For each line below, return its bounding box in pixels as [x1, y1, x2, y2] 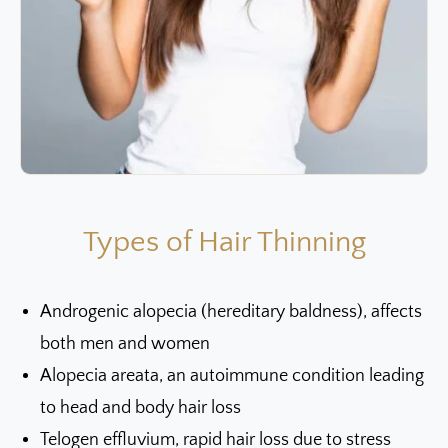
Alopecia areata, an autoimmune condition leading [40, 365, 424, 386]
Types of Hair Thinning [82, 225, 366, 259]
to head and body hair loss [40, 397, 241, 418]
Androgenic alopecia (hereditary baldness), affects [40, 301, 422, 322]
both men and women [40, 333, 210, 354]
